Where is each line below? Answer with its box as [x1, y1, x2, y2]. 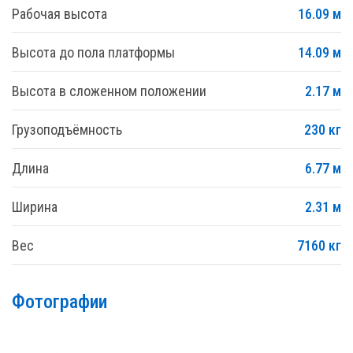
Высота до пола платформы [12, 44, 175, 61]
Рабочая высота [12, 6, 107, 22]
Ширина [12, 199, 58, 215]
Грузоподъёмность [12, 121, 122, 138]
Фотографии [12, 291, 107, 313]
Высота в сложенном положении [12, 83, 206, 99]
